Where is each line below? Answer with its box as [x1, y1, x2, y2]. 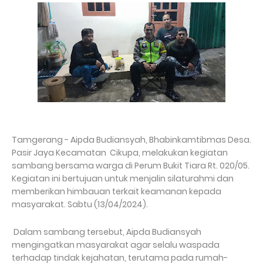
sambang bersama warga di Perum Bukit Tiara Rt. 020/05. [12, 159, 249, 171]
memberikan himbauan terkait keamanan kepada [12, 185, 221, 197]
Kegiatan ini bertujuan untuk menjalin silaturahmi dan [12, 172, 234, 184]
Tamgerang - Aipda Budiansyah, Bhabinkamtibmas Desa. [12, 133, 251, 146]
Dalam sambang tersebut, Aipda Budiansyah [12, 225, 201, 238]
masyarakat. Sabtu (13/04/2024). [12, 198, 150, 210]
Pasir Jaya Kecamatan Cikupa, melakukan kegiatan [12, 146, 228, 159]
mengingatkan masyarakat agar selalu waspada [12, 238, 220, 251]
